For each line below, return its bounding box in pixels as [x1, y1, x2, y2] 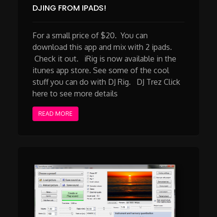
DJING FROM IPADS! [32, 2, 107, 14]
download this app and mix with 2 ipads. [32, 42, 172, 52]
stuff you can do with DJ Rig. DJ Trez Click [32, 77, 181, 87]
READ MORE [38, 109, 73, 117]
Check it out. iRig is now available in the [32, 53, 177, 63]
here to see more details [32, 88, 134, 98]
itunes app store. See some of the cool [32, 65, 170, 75]
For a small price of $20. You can [32, 30, 148, 40]
